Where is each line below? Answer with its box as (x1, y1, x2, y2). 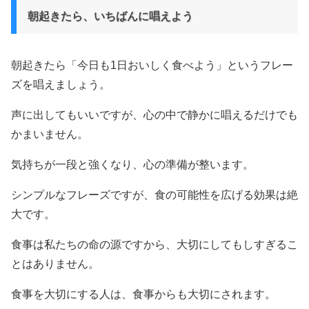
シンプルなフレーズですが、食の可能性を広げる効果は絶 (11, 189, 298, 201)
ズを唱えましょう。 (11, 79, 110, 91)
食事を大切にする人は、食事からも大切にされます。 (11, 288, 276, 301)
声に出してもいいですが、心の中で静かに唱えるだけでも (11, 109, 298, 121)
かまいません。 (11, 128, 88, 141)
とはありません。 (11, 258, 99, 270)
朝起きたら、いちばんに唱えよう (28, 10, 193, 23)
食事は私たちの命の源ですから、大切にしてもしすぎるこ (11, 239, 298, 251)
